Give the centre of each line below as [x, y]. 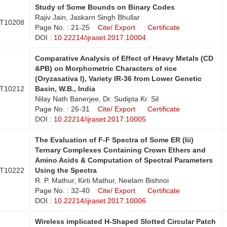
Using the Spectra [66, 170]
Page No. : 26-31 [62, 109]
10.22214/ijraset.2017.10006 [100, 200]
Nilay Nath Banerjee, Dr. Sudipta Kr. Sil [97, 99]
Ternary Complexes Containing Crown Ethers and [120, 150]
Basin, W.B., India [65, 88]
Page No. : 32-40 [62, 190]
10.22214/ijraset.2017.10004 [100, 37]
